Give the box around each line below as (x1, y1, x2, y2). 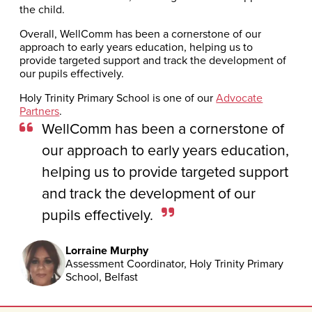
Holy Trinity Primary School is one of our (19, 90, 217, 106)
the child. (19, 1, 65, 17)
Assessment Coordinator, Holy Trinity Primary (65, 255, 283, 271)
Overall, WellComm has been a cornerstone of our (19, 26, 262, 42)
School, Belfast (65, 268, 138, 284)
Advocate (216, 90, 263, 106)
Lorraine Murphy (65, 242, 148, 258)
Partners (19, 103, 60, 119)
